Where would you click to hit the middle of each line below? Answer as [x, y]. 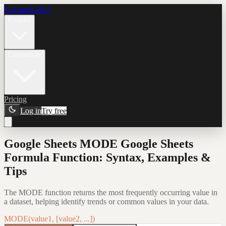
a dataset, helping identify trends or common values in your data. [106, 201]
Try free [54, 111]
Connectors [25, 55]
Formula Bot [27, 9]
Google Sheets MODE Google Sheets [99, 144]
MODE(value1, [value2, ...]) [49, 218]
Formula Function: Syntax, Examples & [107, 157]
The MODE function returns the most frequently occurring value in [111, 192]
